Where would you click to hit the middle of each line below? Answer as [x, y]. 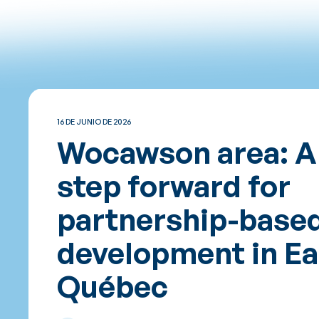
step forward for [174, 186]
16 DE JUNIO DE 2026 [94, 122]
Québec [113, 286]
